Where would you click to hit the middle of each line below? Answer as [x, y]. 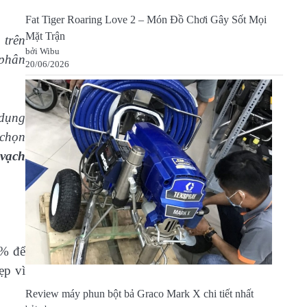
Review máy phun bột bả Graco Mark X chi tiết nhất [139, 294]
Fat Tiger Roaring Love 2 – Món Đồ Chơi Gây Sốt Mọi [146, 20]
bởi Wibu [42, 51]
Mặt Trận [45, 37]
